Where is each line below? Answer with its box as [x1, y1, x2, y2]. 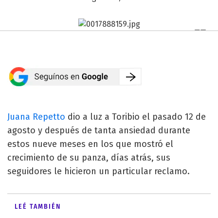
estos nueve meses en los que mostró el [7, 138, 173, 149]
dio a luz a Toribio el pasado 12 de [65, 111, 206, 122]
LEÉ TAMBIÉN [15, 202, 61, 211]
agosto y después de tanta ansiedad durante [7, 125, 190, 136]
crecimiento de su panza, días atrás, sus [7, 152, 170, 163]
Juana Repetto [7, 111, 65, 122]
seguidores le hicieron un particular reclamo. [7, 165, 190, 177]
